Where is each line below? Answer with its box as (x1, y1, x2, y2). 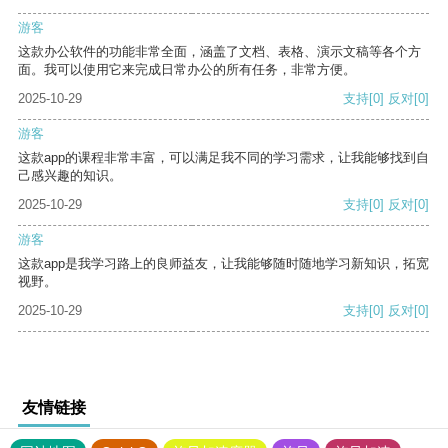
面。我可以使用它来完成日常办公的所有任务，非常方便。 (18, 62, 356, 78)
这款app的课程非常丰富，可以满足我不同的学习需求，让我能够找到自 (18, 150, 429, 166)
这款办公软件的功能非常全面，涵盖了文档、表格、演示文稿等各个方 (18, 44, 421, 60)
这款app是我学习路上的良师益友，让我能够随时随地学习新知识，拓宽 (18, 256, 429, 272)
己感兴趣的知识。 (18, 168, 122, 184)
